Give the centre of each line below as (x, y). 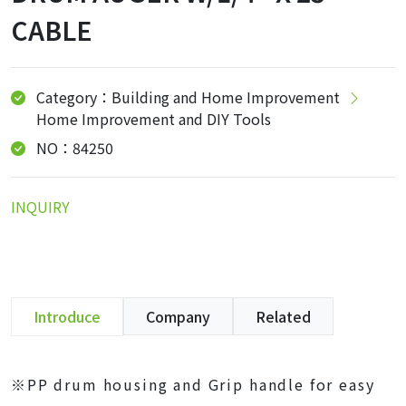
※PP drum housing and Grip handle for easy (193, 384)
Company (178, 316)
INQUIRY (40, 207)
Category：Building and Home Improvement (188, 97)
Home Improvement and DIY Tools (154, 119)
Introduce (67, 316)
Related (283, 316)
